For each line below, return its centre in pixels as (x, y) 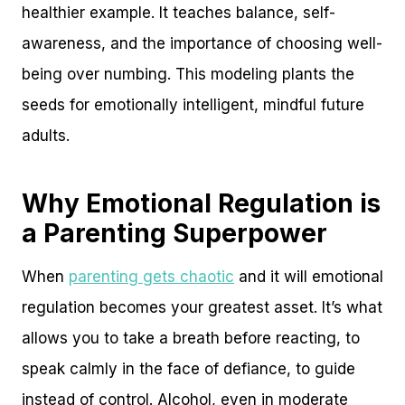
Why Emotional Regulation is (201, 203)
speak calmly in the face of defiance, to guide (188, 368)
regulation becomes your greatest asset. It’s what (202, 307)
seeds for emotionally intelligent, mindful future (193, 104)
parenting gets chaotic (151, 276)
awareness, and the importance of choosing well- (202, 43)
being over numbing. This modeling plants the (188, 74)
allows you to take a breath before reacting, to (191, 338)
